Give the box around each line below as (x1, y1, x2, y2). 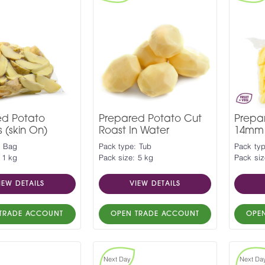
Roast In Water (98, 125, 169, 136)
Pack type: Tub (98, 143, 151, 151)
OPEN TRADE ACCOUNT (110, 210, 199, 218)
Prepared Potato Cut (98, 114, 202, 124)
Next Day (104, 256, 131, 263)
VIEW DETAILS (129, 180, 180, 188)
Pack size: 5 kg (98, 154, 153, 162)
